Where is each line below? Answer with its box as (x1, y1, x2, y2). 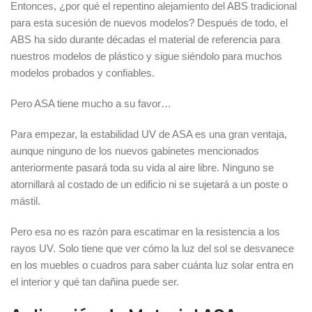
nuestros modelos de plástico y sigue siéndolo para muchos (10, 50, 282, 63)
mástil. (10, 195, 40, 208)
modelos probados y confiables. (10, 67, 155, 79)
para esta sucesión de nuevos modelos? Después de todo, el (10, 17, 288, 29)
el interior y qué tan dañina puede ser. (10, 276, 179, 288)
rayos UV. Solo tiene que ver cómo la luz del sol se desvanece (10, 242, 294, 255)
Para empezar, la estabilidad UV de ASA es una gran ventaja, (10, 128, 287, 141)
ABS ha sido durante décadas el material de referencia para (10, 33, 280, 46)
